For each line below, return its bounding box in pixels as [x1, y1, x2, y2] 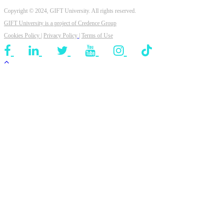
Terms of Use [81, 32, 113, 39]
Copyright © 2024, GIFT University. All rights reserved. [4, 7, 136, 14]
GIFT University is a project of [4, 19, 78, 27]
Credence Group [78, 19, 116, 27]
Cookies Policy [4, 32, 41, 39]
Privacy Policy [43, 32, 77, 39]
